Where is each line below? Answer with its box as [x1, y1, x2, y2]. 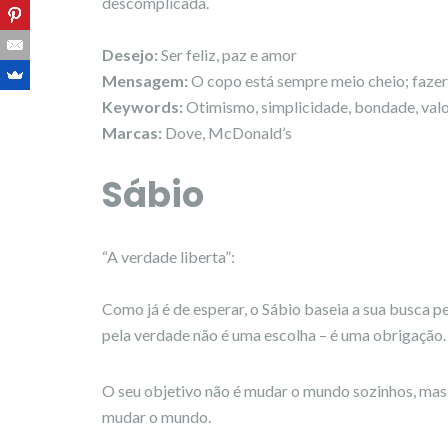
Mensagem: [102, 70, 191, 90]
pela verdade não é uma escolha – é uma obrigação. [102, 324, 446, 344]
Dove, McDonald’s [162, 122, 292, 142]
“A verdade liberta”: [102, 246, 235, 266]
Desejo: [102, 44, 161, 64]
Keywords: [102, 96, 183, 116]
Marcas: [102, 122, 162, 142]
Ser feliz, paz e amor [161, 44, 297, 64]
